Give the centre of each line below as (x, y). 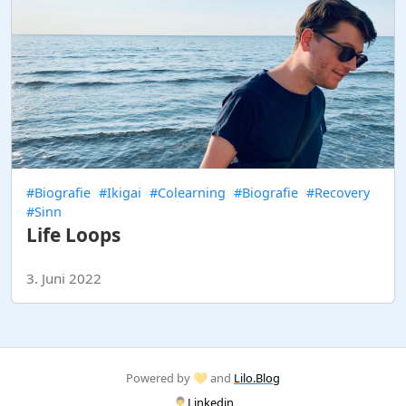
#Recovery (338, 193)
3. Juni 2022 (64, 279)
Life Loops (73, 235)
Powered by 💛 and (180, 378)
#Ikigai (120, 193)
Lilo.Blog (257, 378)
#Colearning (188, 193)
